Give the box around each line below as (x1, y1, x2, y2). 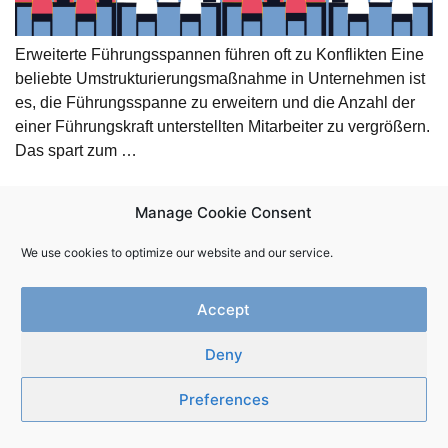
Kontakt (141, 316, 203, 337)
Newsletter (56, 316, 142, 337)
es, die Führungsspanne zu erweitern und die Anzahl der (15, 94, 415, 112)
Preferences (178, 389, 269, 409)
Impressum (202, 316, 292, 337)
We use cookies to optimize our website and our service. (21, 245, 333, 260)
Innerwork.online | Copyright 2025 (89, 359, 359, 380)
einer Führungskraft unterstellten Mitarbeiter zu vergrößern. (15, 118, 430, 136)
